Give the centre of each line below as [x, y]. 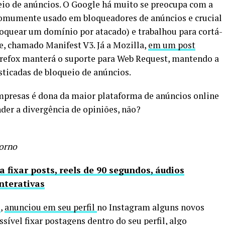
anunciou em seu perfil [51, 207]
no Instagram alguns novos [151, 207]
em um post [172, 45]
